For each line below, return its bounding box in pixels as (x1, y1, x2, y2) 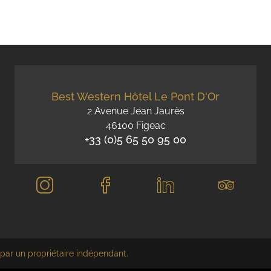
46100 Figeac (105, 119, 166, 131)
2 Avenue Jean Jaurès (87, 105, 184, 117)
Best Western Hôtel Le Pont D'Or (51, 90, 220, 103)
